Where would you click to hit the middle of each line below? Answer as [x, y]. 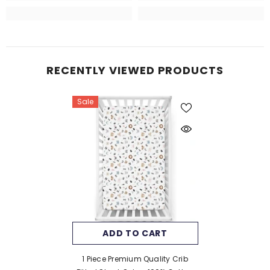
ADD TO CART [135, 233]
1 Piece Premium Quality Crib [135, 259]
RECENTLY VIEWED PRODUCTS [135, 70]
